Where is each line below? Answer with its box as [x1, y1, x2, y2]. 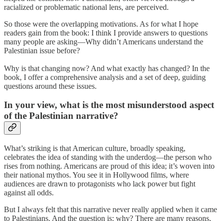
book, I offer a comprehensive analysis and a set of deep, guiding [4, 73, 206, 81]
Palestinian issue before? [4, 46, 80, 55]
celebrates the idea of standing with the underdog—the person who [4, 153, 212, 162]
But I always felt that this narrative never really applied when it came [4, 205, 217, 214]
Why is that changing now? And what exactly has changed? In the [4, 64, 210, 73]
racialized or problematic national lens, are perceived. [4, 2, 169, 11]
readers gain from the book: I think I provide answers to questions [4, 28, 208, 37]
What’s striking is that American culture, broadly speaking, [4, 144, 185, 153]
